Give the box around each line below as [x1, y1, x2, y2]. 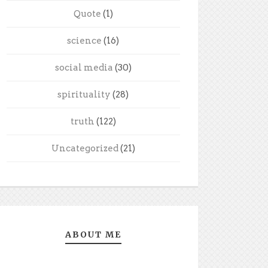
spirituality [57, 89, 111, 100]
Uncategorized [51, 142, 118, 154]
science [67, 35, 102, 46]
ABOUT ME [65, 229, 121, 240]
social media [54, 62, 113, 73]
